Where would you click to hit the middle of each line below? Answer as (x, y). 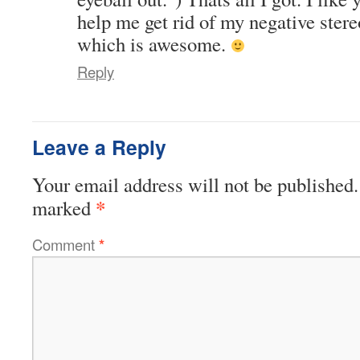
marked (64, 207)
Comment (65, 244)
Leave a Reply (99, 147)
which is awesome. (154, 43)
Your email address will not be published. (195, 184)
